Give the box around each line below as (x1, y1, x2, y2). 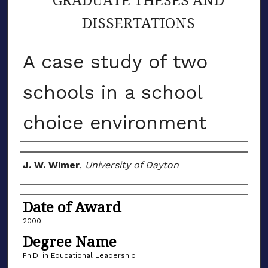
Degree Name (22, 231, 117, 251)
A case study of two (22, 50, 208, 73)
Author (20, 144, 70, 164)
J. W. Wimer (22, 159, 80, 170)
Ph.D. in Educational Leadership (22, 251, 136, 260)
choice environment (22, 111, 206, 134)
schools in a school (22, 80, 202, 103)
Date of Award (22, 196, 121, 217)
